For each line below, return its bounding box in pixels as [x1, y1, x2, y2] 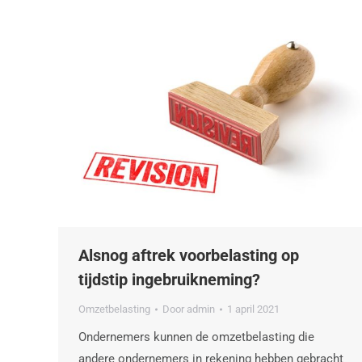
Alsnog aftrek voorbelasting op [78, 246, 299, 266]
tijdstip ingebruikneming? [78, 270, 260, 290]
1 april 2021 [227, 303, 280, 316]
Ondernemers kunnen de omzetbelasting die [78, 330, 314, 345]
